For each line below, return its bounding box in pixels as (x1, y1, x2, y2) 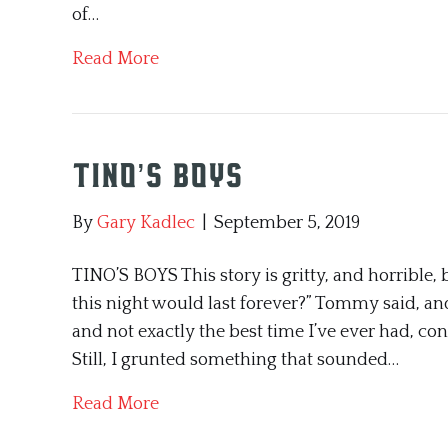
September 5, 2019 (214, 213, 360, 233)
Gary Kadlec (97, 213, 195, 233)
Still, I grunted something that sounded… (72, 350, 399, 370)
